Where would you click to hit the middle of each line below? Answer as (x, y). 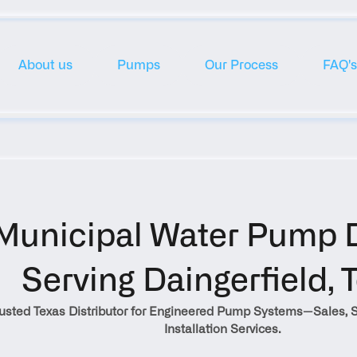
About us (45, 65)
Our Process (241, 65)
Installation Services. (222, 330)
